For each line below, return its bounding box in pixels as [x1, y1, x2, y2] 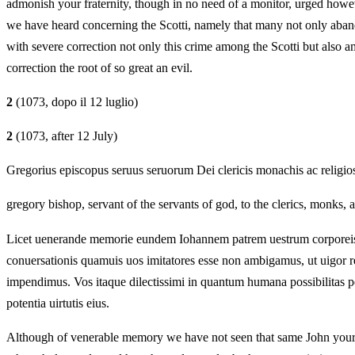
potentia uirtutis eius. [6, 296, 109, 310]
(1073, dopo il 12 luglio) [13, 94, 138, 109]
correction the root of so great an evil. [6, 60, 193, 74]
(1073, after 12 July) [13, 129, 117, 143]
